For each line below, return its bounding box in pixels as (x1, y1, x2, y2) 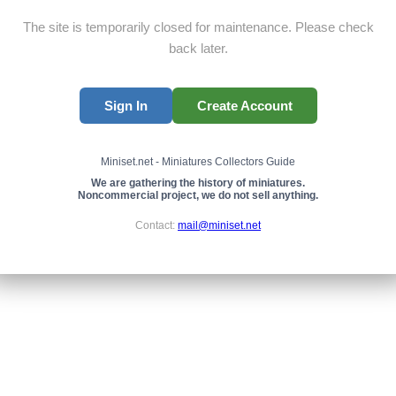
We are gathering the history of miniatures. (91, 176, 305, 189)
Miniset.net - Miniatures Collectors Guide (101, 155, 295, 168)
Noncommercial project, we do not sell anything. (78, 188, 318, 202)
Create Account (196, 97, 293, 113)
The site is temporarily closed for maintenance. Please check (22, 19, 374, 34)
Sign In (103, 97, 148, 113)
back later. (168, 40, 228, 56)
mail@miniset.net (178, 218, 261, 232)
